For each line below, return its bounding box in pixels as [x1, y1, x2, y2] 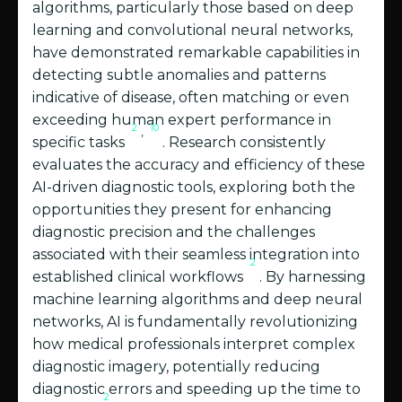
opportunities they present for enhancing [32, 201, 332, 219]
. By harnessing [259, 268, 366, 286]
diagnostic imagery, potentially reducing [32, 358, 320, 376]
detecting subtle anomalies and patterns [32, 66, 326, 84]
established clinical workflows [32, 268, 247, 286]
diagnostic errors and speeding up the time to [32, 380, 361, 398]
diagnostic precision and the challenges [32, 223, 315, 241]
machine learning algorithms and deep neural [32, 291, 363, 309]
